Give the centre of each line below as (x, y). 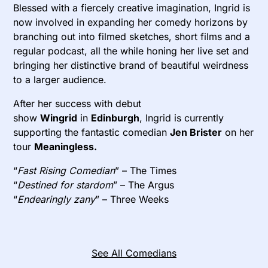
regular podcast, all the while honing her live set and (131, 51)
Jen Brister (196, 133)
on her (238, 133)
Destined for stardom (66, 185)
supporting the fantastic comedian (92, 133)
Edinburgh (115, 118)
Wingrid (59, 118)
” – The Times (146, 171)
